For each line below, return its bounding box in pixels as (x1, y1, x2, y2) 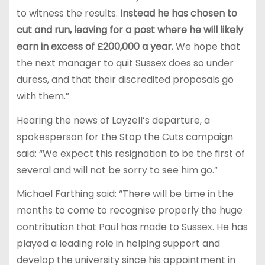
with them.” (16, 89, 69, 103)
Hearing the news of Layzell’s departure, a (16, 113, 210, 127)
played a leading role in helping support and (16, 237, 220, 251)
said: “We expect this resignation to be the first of (16, 146, 245, 160)
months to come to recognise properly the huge (16, 203, 243, 218)
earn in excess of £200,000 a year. (16, 39, 173, 53)
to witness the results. (16, 6, 118, 20)
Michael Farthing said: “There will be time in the (16, 187, 234, 201)
